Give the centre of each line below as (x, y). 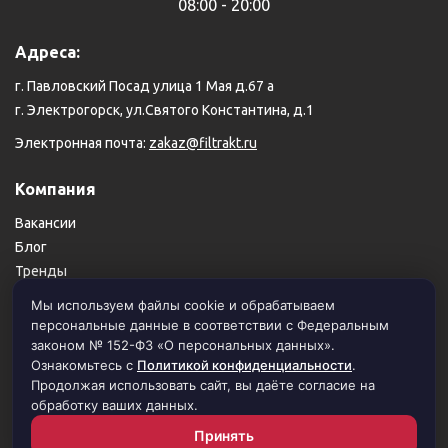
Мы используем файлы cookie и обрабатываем (183, 305)
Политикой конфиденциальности (244, 365)
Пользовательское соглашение (119, 331)
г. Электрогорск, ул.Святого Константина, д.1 (164, 110)
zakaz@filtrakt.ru (203, 143)
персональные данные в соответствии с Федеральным (210, 325)
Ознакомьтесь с (84, 365)
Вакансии (45, 223)
